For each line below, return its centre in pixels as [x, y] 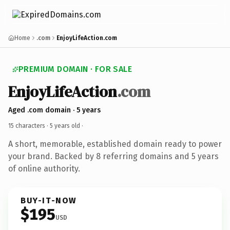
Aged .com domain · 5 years [54, 110]
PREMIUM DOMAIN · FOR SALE [75, 69]
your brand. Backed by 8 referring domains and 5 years [113, 156]
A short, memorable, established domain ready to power [115, 144]
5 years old [65, 126]
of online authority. [44, 168]
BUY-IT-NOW [49, 200]
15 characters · [29, 126]
